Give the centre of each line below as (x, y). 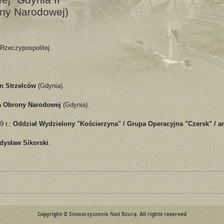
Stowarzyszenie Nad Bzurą (103, 214)
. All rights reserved (161, 214)
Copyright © (53, 214)
